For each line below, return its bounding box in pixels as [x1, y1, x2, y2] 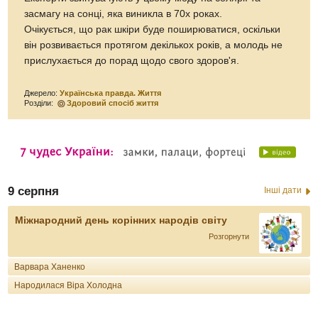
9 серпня [8, 185, 60, 199]
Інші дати [263, 185, 302, 196]
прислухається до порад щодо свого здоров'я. [24, 55, 240, 67]
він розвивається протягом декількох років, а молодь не [24, 40, 283, 51]
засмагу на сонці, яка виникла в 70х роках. [24, 9, 223, 20]
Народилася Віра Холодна [14, 280, 123, 290]
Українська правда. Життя [60, 89, 162, 98]
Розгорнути [208, 232, 249, 241]
